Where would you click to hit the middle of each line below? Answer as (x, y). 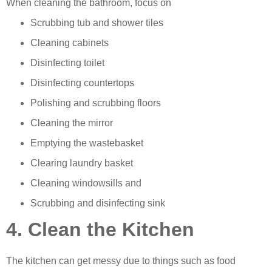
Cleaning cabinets (70, 43)
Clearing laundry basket (82, 163)
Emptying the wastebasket (87, 143)
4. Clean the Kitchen (100, 230)
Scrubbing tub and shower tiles (97, 23)
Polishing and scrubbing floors (96, 103)
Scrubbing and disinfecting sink (98, 203)
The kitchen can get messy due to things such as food (121, 261)
